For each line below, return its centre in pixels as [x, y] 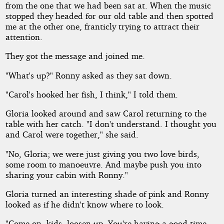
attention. [24, 36]
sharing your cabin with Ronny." [66, 174]
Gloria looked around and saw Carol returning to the [106, 113]
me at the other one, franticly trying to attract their [102, 26]
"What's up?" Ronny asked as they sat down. [88, 75]
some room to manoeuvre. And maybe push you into [103, 164]
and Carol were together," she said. [72, 134]
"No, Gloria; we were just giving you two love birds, [102, 153]
